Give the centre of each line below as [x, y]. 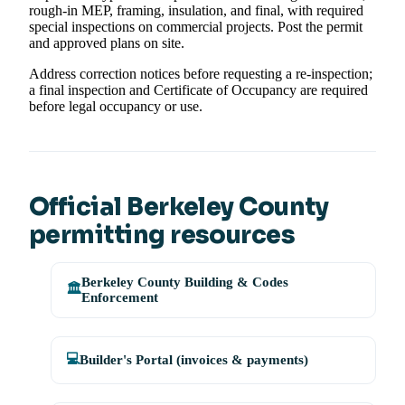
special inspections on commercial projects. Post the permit [196, 27]
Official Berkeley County [179, 207]
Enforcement [120, 298]
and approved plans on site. [107, 43]
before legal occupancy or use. [116, 107]
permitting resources [162, 235]
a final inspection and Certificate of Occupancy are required [198, 90]
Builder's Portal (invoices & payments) [194, 360]
